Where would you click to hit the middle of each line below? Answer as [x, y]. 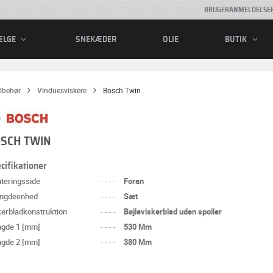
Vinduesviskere [62, 90]
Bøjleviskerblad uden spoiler [173, 211]
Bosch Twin [122, 90]
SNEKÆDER [96, 39]
